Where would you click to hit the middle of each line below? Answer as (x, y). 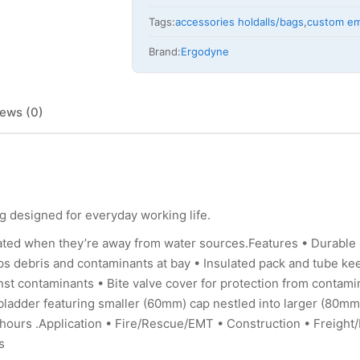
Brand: (165, 51)
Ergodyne (205, 51)
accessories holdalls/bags (240, 21)
